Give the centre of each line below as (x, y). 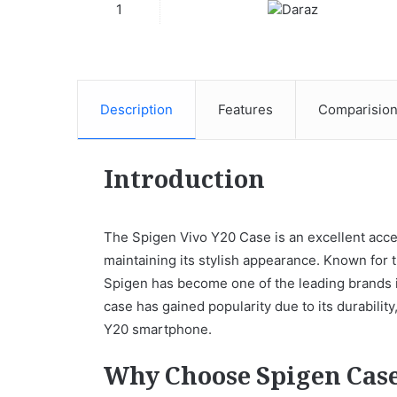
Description (136, 109)
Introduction (184, 182)
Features (245, 109)
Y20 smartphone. (158, 329)
